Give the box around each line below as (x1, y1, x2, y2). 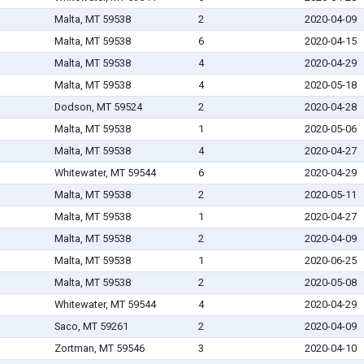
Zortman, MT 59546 (54, 342, 145, 355)
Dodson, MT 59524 (54, 101, 142, 114)
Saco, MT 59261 (54, 320, 128, 333)
